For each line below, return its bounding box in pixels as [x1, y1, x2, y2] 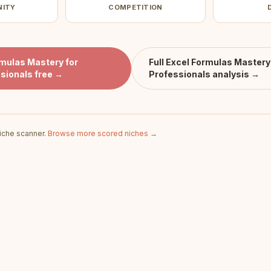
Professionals [148, 69, 211, 79]
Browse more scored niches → [48, 129, 157, 138]
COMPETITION [108, 3, 163, 11]
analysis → [210, 69, 260, 79]
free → [33, 69, 63, 79]
